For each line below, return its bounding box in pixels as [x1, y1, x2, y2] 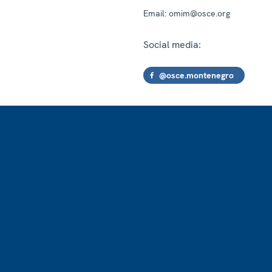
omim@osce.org [166, 7, 230, 19]
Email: [143, 7, 166, 19]
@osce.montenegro [159, 69, 234, 81]
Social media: [143, 38, 201, 51]
